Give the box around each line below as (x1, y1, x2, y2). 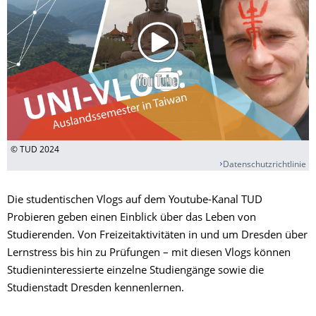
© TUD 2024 (11, 145, 59, 154)
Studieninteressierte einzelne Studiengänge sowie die (7, 265, 264, 276)
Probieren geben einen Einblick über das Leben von (7, 212, 256, 224)
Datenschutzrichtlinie (223, 161, 306, 169)
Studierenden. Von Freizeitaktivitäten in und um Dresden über (7, 230, 308, 241)
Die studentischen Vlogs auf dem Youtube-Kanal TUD (7, 195, 262, 206)
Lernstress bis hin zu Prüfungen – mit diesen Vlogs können (7, 248, 291, 259)
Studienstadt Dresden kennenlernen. (7, 283, 184, 294)
